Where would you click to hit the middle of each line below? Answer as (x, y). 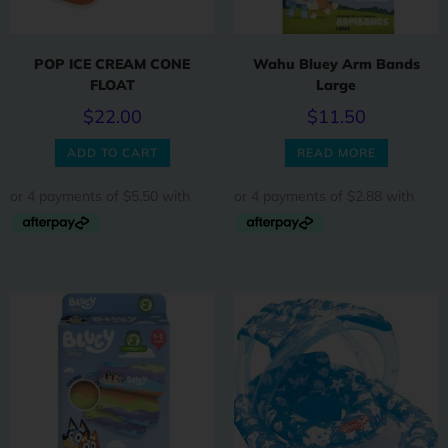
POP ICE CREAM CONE (112, 64)
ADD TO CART (112, 153)
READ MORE (336, 153)
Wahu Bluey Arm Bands (336, 64)
